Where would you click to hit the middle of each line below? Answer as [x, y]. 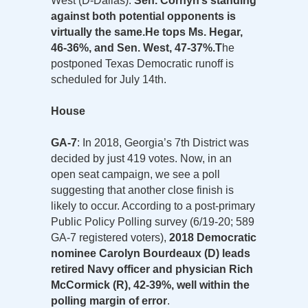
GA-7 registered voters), [110, 237]
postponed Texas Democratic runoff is [142, 63]
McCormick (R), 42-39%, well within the [150, 285]
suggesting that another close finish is [142, 190]
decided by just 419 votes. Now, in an [141, 158]
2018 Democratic [213, 237]
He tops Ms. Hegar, [194, 32]
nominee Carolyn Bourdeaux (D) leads [151, 253]
